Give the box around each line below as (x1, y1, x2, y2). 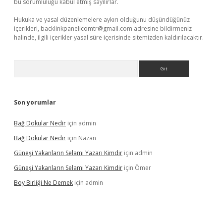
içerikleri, (14, 24, 41, 33)
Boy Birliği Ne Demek (14, 178, 73, 187)
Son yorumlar (14, 98, 56, 107)
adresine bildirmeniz (132, 24, 192, 33)
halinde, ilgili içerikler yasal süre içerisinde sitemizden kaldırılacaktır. (14, 33, 204, 42)
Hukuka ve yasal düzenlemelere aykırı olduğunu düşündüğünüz (14, 15, 190, 24)
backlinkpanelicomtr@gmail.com (41, 24, 132, 33)
